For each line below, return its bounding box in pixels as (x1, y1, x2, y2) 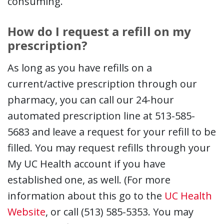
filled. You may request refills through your (7, 140, 210, 154)
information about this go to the (7, 188, 164, 202)
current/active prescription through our (7, 76, 197, 90)
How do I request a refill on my (7, 22, 191, 39)
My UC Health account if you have (7, 156, 165, 170)
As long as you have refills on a (7, 60, 152, 74)
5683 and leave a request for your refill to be (7, 124, 216, 138)
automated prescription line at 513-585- (7, 108, 195, 122)
